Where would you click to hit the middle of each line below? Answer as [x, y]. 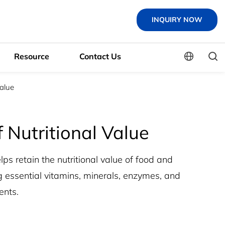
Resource [32, 56]
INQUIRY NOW [177, 19]
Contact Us [100, 56]
